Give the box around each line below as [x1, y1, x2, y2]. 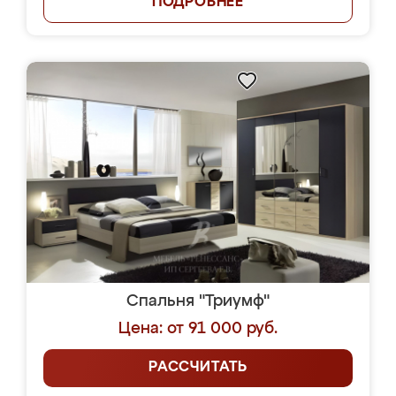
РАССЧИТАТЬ [148, 361, 247, 375]
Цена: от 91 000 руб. [118, 321, 278, 337]
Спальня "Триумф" [126, 293, 270, 309]
